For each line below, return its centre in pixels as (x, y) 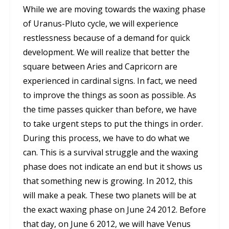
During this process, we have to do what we (106, 138)
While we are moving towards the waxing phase (114, 9)
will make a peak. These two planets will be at (110, 196)
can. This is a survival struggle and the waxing (111, 153)
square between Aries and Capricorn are (100, 67)
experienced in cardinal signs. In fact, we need (110, 81)
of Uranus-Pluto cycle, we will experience (101, 24)
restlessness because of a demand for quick (107, 38)
